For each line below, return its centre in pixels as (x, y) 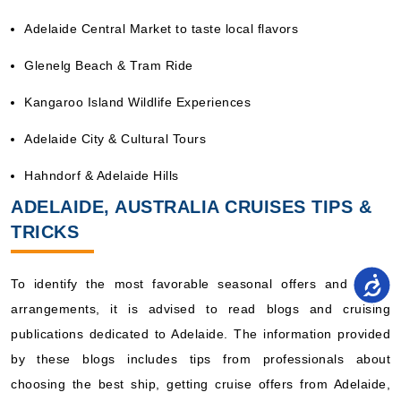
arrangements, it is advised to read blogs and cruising (200, 308)
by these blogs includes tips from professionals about (200, 358)
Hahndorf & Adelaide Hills (102, 175)
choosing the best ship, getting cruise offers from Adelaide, (200, 384)
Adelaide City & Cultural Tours (115, 138)
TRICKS (45, 231)
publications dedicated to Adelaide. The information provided (200, 333)
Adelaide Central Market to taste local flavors (161, 28)
